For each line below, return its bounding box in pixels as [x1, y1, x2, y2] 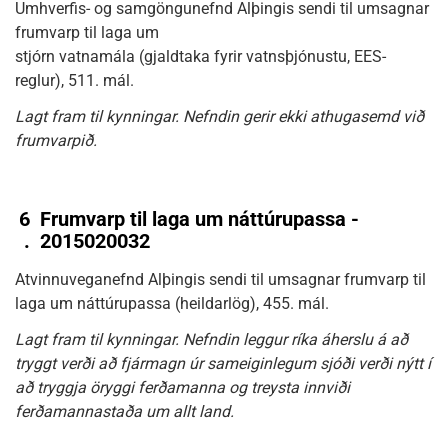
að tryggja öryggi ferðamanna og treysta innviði [15, 378, 350, 397]
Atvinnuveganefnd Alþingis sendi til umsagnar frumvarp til [15, 270, 426, 289]
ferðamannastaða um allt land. [15, 402, 234, 421]
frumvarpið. [15, 131, 97, 150]
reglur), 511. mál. [15, 71, 134, 90]
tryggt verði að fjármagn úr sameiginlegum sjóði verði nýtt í [15, 354, 431, 373]
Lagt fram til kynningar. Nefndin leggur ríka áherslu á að [15, 330, 408, 349]
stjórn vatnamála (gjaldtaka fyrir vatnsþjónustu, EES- [15, 47, 386, 66]
